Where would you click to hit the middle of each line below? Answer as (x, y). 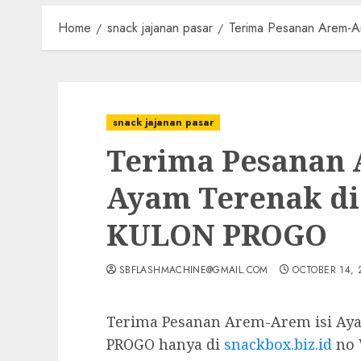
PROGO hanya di (165, 344)
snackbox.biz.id (278, 344)
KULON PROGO (217, 234)
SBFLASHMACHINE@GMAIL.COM (194, 270)
